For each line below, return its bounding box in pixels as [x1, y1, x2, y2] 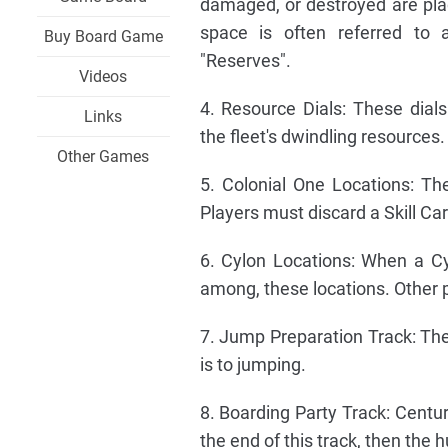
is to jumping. [199, 354, 306, 375]
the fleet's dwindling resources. [199, 126, 445, 147]
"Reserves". [199, 50, 291, 71]
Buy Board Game [43, 27, 163, 46]
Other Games [57, 147, 150, 166]
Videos [79, 67, 128, 86]
